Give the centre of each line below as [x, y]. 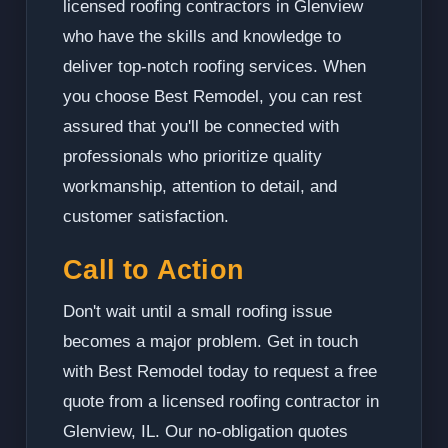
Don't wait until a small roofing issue [198, 312]
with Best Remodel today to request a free [220, 372]
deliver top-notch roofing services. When [215, 67]
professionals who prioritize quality [193, 157]
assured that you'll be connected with [201, 127]
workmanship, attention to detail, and [200, 187]
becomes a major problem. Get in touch [211, 342]
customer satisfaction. [146, 217]
